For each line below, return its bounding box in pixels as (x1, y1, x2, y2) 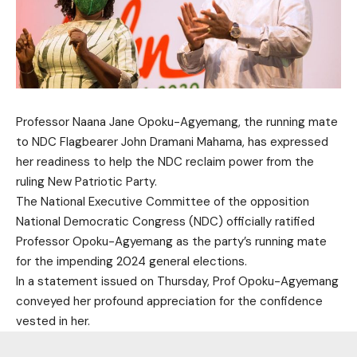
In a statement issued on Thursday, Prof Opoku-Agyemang (16, 273, 339, 289)
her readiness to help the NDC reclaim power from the (16, 154, 314, 170)
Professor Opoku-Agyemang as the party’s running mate (16, 233, 327, 249)
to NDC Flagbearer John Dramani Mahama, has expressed (16, 134, 328, 150)
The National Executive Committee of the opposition (16, 194, 309, 210)
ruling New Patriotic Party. (16, 174, 157, 190)
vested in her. (16, 313, 90, 329)
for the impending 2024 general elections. (16, 253, 247, 269)
